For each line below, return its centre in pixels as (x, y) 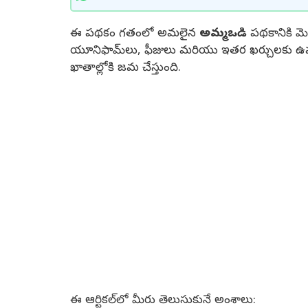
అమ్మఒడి (223, 34)
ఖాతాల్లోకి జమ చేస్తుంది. (125, 68)
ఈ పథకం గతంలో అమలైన (135, 34)
